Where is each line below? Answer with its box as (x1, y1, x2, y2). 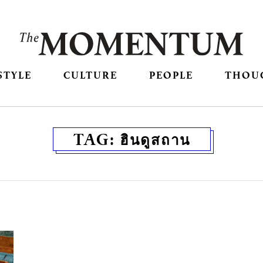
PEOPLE (149, 68, 194, 82)
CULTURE (63, 68, 117, 82)
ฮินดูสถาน (119, 129, 190, 150)
